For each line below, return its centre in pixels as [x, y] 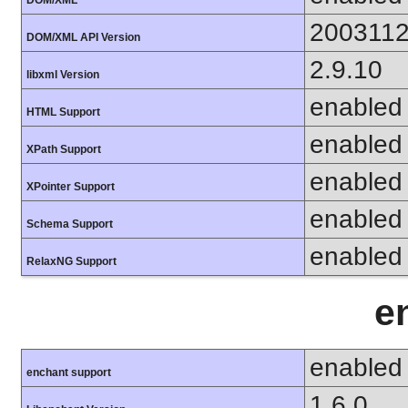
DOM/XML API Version [83, 37]
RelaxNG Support [71, 261]
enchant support [69, 373]
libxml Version [63, 74]
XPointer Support [71, 186]
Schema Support [70, 224]
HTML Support [63, 112]
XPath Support [64, 149]
